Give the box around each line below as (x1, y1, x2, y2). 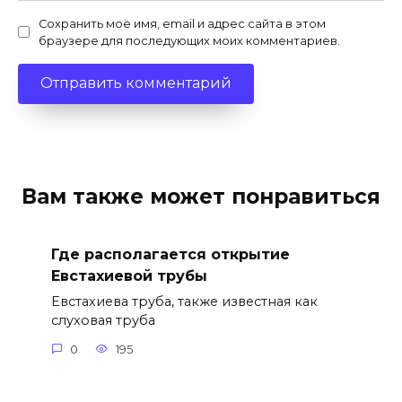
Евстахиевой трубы (50, 267, 207, 285)
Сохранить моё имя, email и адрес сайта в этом (39, 16, 326, 31)
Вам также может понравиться (22, 184, 380, 210)
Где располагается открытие (50, 246, 290, 264)
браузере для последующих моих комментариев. (39, 33, 340, 48)
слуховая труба (50, 312, 155, 329)
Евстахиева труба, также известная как (50, 293, 318, 310)
